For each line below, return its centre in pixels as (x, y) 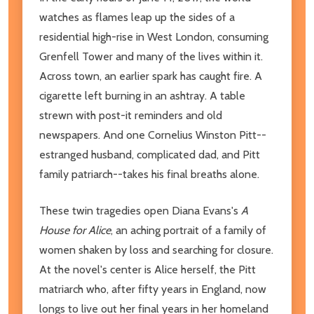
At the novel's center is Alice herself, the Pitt (148, 269)
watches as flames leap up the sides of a (137, 17)
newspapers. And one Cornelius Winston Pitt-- (153, 135)
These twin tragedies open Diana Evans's (140, 210)
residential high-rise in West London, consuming (154, 36)
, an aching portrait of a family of (189, 230)
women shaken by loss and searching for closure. (156, 250)
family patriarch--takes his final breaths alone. (149, 174)
